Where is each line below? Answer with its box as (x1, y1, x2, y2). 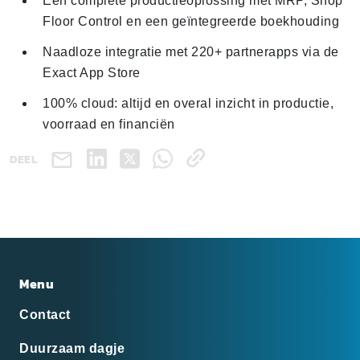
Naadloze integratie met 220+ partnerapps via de (43, 45, 339, 59)
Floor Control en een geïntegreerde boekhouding (43, 14, 339, 28)
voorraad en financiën (43, 117, 175, 131)
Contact (19, 308, 71, 321)
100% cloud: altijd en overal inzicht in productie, (43, 96, 333, 110)
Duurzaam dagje (19, 342, 125, 355)
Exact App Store (43, 66, 141, 80)
